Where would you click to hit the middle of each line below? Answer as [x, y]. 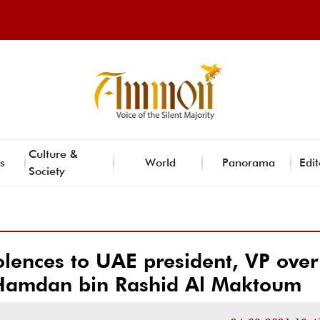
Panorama [249, 162]
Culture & [53, 154]
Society [47, 171]
